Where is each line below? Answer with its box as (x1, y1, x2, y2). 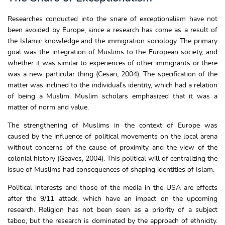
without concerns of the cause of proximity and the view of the (8, 144, 217, 152)
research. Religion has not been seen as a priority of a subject (8, 206, 217, 214)
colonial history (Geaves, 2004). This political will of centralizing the (8, 155, 217, 163)
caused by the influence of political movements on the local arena (8, 133, 217, 141)
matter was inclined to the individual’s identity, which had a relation (8, 82, 217, 89)
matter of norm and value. (8, 104, 89, 111)
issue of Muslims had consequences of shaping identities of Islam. (8, 166, 214, 174)
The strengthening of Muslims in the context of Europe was (8, 122, 217, 130)
